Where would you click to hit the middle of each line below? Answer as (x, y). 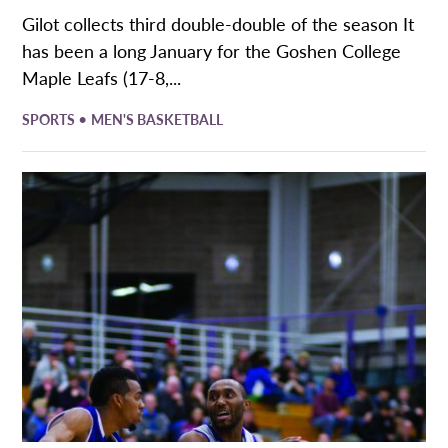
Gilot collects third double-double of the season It (218, 24)
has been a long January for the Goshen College (212, 51)
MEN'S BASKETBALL (157, 119)
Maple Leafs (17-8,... (102, 78)
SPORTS (50, 119)
